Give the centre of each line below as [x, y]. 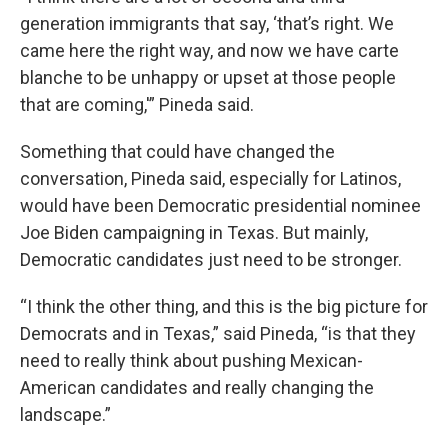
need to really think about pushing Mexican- [191, 360]
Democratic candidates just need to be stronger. [211, 259]
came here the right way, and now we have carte [209, 50]
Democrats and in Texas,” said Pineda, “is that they [218, 333]
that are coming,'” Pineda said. [137, 104]
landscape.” [65, 414]
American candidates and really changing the [197, 387]
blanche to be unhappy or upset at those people [208, 77]
